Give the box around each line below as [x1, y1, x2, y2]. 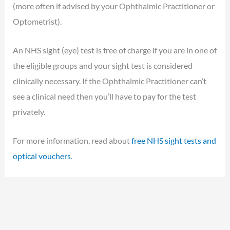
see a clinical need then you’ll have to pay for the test [13, 91, 197, 102]
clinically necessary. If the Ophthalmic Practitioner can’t [13, 76, 207, 86]
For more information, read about [13, 136, 132, 146]
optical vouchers [13, 151, 71, 161]
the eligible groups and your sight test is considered [13, 61, 193, 71]
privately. [13, 107, 46, 117]
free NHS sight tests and [131, 136, 217, 146]
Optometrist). [13, 16, 62, 26]
